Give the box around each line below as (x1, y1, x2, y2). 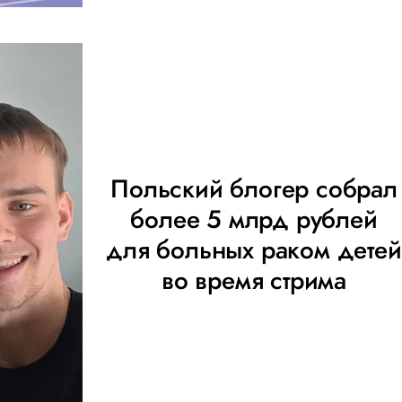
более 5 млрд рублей (130, 201, 378, 238)
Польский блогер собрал (110, 170, 398, 207)
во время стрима (162, 262, 346, 299)
